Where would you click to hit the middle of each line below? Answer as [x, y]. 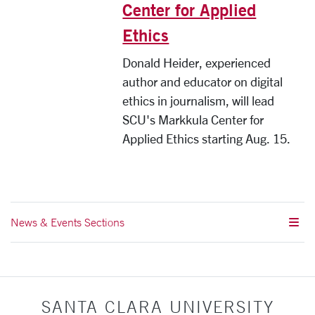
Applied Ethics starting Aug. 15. [207, 139]
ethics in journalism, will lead [199, 101]
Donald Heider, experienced [197, 63]
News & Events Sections [67, 223]
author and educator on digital [203, 82]
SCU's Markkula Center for [193, 120]
